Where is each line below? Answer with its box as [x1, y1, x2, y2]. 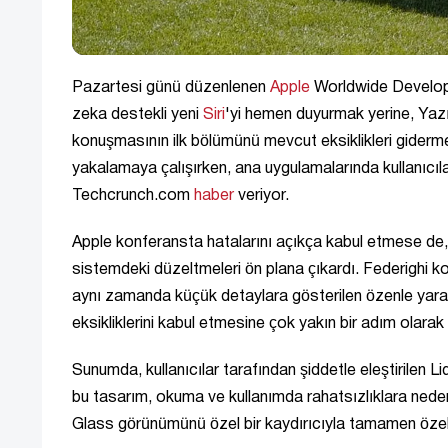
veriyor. [234, 188, 289, 203]
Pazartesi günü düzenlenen [72, 80, 270, 95]
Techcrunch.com [72, 188, 194, 203]
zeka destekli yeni [72, 107, 203, 122]
